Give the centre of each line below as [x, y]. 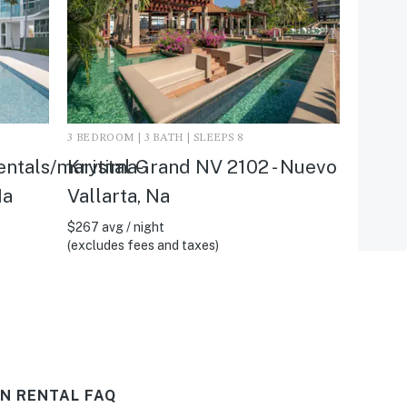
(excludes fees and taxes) [143, 245]
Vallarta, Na [118, 195]
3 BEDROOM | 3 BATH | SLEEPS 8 [155, 138]
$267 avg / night [115, 227]
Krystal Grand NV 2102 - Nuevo [202, 166]
